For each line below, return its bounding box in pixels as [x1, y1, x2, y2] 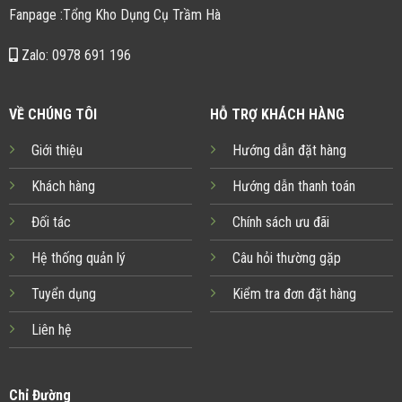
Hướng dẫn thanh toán [232, 177, 355, 195]
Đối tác [31, 213, 71, 231]
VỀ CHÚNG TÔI [8, 105, 97, 123]
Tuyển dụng [31, 284, 96, 302]
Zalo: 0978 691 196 [17, 47, 131, 65]
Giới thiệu [31, 141, 83, 159]
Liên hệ [31, 320, 72, 338]
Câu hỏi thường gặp [232, 249, 341, 267]
